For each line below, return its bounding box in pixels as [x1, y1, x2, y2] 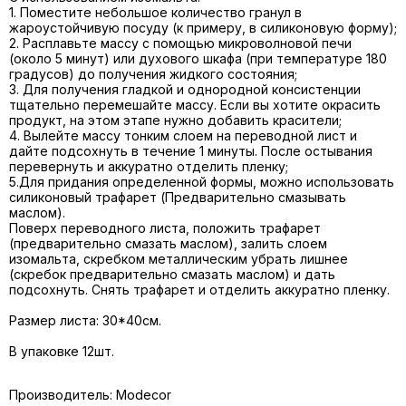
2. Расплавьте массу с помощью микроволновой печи [9, 35, 352, 52]
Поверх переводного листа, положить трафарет [9, 220, 321, 237]
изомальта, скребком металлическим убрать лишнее [9, 251, 348, 267]
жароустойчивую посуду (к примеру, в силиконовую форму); [9, 20, 397, 36]
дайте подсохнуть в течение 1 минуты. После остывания [9, 143, 372, 159]
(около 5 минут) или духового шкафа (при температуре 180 [9, 51, 387, 67]
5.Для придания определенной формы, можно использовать [9, 174, 394, 190]
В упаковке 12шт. [9, 343, 114, 360]
